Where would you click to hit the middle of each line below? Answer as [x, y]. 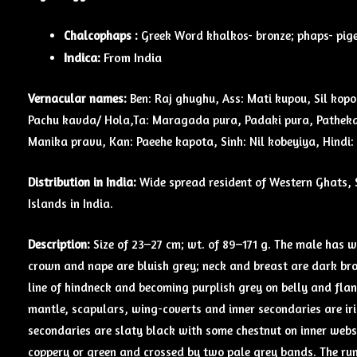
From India [131, 57]
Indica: [82, 57]
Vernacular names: [77, 98]
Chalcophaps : [101, 35]
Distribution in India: [82, 182]
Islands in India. [71, 203]
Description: [61, 244]
